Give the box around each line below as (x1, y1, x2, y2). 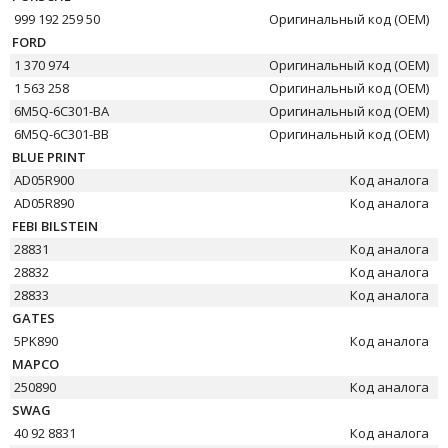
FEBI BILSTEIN (12, 217, 98, 235)
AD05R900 (14, 171, 75, 189)
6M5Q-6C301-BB (14, 125, 110, 143)
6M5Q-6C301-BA (14, 102, 110, 120)
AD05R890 (14, 194, 75, 212)
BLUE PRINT (12, 148, 86, 166)
